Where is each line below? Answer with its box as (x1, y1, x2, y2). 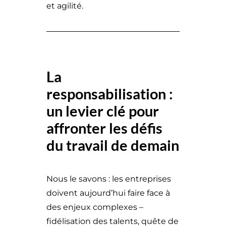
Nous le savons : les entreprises (46, 174, 171, 184)
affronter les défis (46, 119, 162, 137)
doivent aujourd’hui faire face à (46, 188, 170, 198)
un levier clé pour (46, 102, 159, 120)
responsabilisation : (46, 85, 173, 102)
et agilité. (46, 1, 83, 11)
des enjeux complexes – (46, 202, 143, 212)
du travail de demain (46, 136, 179, 154)
